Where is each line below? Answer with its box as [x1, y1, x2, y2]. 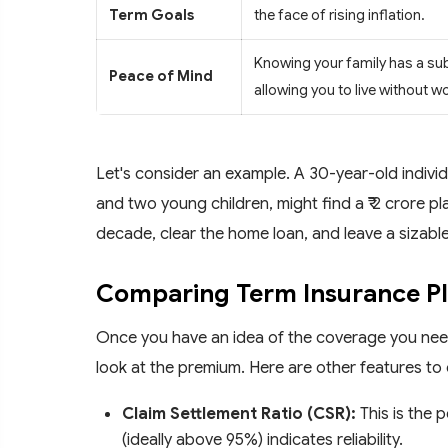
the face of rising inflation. [254, 5, 425, 24]
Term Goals [109, 5, 194, 24]
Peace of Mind [109, 66, 213, 85]
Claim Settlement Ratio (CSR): [122, 402, 356, 424]
